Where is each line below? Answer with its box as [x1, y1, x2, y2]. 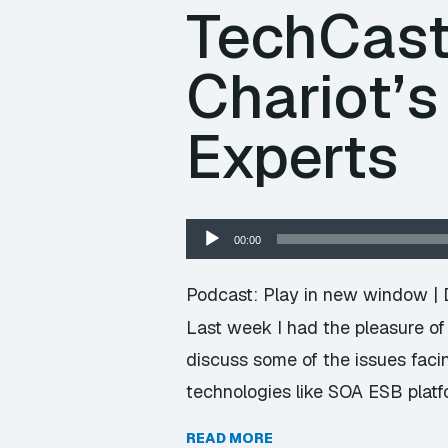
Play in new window [263, 283, 428, 306]
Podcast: [186, 283, 263, 306]
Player [185, 249, 235, 270]
